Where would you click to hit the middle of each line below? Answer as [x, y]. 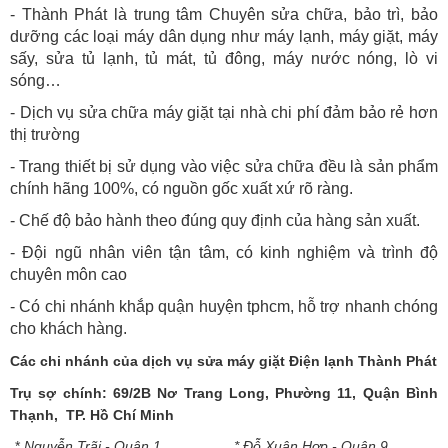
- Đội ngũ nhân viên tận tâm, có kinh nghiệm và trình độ [224, 252]
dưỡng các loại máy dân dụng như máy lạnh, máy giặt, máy [224, 36]
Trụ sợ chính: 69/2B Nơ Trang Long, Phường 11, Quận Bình [224, 392]
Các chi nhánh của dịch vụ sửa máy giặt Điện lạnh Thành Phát [223, 360]
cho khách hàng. [68, 328]
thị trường [45, 134]
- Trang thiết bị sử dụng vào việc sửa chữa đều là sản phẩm [224, 166]
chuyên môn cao [68, 274]
